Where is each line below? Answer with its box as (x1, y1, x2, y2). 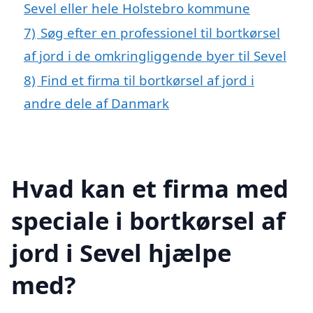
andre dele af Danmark (24, 94, 169, 112)
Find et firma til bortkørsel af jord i (41, 71, 254, 89)
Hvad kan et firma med (11, 171, 289, 205)
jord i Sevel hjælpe (11, 235, 231, 269)
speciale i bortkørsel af (11, 203, 285, 237)
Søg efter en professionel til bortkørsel (41, 23, 280, 41)
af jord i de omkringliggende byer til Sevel (24, 46, 286, 64)
